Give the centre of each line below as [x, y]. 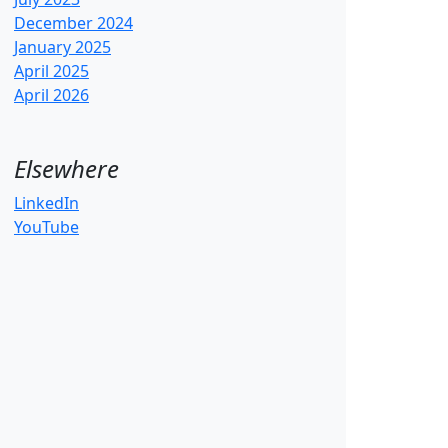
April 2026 [51, 95]
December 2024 [73, 23]
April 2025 [51, 71]
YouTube [46, 227]
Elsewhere [66, 168]
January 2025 [62, 47]
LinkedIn [46, 203]
